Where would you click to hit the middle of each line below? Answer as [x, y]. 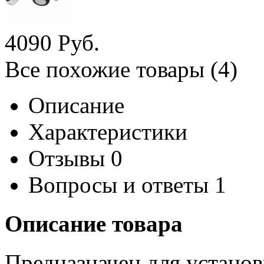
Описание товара [94, 224]
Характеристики [108, 131]
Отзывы [67, 158]
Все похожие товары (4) [121, 69]
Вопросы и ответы [118, 184]
